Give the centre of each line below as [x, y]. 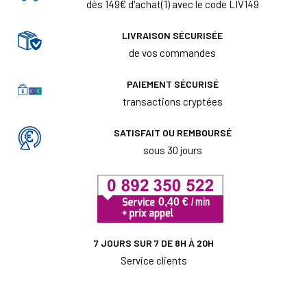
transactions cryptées [172, 102]
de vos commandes [172, 53]
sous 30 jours [172, 150]
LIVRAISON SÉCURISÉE [172, 36]
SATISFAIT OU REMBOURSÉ [172, 133]
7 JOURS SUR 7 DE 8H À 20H [153, 243]
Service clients [153, 261]
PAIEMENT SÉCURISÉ [172, 84]
